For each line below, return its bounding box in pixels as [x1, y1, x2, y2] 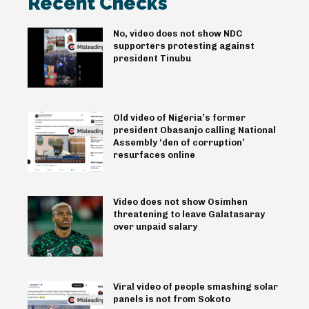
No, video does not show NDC [112, 28, 242, 39]
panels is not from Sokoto [112, 293, 230, 304]
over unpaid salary [112, 221, 197, 232]
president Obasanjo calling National [112, 125, 276, 136]
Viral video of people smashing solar [112, 281, 278, 292]
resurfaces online [112, 150, 195, 161]
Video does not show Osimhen [112, 197, 248, 208]
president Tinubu [112, 53, 191, 64]
